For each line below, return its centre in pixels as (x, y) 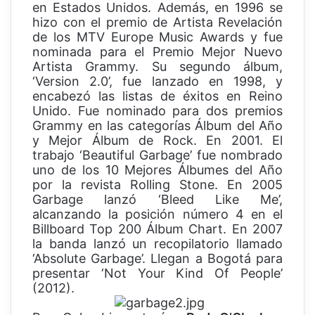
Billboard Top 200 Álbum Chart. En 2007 (157, 229)
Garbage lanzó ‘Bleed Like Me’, (157, 200)
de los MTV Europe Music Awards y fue (157, 37)
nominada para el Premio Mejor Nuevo (157, 52)
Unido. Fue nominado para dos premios (157, 111)
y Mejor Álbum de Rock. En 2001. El (157, 141)
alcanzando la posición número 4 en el (157, 214)
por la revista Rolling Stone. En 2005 (157, 185)
